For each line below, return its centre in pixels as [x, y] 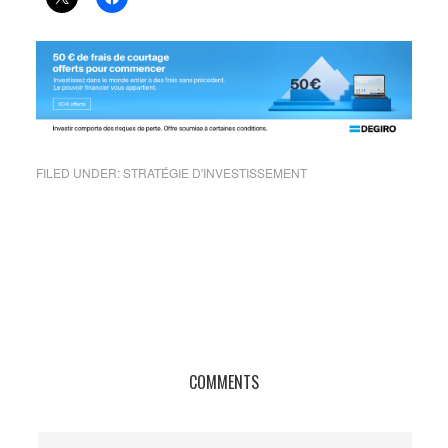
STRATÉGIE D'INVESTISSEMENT [214, 172]
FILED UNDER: [79, 172]
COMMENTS [223, 381]
